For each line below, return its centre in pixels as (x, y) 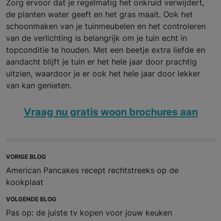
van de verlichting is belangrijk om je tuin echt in (96, 38)
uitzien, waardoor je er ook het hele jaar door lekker (103, 74)
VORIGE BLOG (26, 157)
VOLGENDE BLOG (31, 199)
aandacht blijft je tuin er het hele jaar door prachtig (101, 62)
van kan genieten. (39, 86)
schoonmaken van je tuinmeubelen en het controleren (106, 26)
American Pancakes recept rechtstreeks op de (92, 170)
